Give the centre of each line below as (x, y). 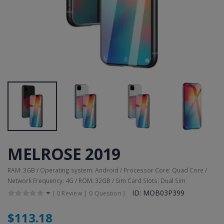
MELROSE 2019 (64, 153)
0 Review (69, 193)
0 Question (105, 193)
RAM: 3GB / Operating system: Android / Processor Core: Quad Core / (107, 170)
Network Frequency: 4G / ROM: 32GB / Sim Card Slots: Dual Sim (96, 180)
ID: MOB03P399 (158, 192)
